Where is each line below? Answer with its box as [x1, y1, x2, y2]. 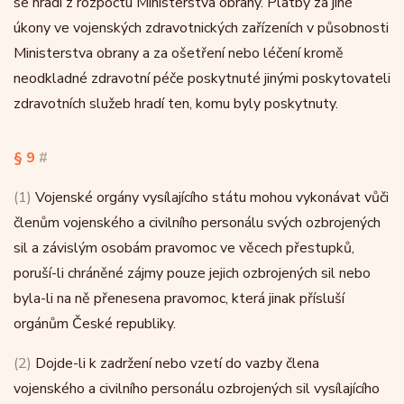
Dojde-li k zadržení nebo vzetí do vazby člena [32, 353, 319, 373]
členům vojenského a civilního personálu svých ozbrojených [14, 213, 381, 233]
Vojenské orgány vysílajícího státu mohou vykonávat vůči [32, 188, 389, 207]
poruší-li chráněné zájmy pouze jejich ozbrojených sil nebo [14, 263, 371, 283]
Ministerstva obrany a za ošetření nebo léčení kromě [14, 43, 344, 63]
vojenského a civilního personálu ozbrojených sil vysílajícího [14, 379, 380, 399]
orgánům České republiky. [14, 314, 176, 334]
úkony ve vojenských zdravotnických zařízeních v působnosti [14, 18, 389, 38]
